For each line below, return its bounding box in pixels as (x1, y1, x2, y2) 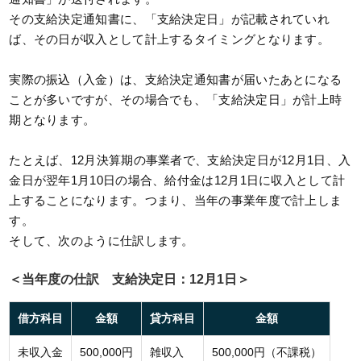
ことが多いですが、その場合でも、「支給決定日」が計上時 (9, 93, 342, 107)
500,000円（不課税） (212, 346, 322, 359)
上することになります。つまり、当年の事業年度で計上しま (9, 193, 342, 208)
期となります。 (9, 113, 96, 127)
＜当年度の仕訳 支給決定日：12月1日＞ (9, 272, 251, 287)
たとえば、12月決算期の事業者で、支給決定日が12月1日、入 (9, 153, 351, 168)
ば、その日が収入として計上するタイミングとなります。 (9, 32, 330, 47)
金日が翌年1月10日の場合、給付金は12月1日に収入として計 (9, 173, 346, 188)
